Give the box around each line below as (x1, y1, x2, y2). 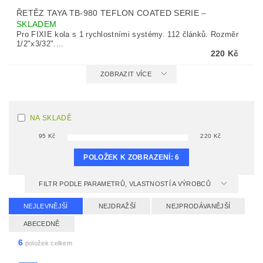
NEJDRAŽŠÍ (98, 203, 136, 210)
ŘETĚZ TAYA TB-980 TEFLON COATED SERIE (16, 8, 202, 18)
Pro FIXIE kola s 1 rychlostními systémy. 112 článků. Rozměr (16, 30, 239, 39)
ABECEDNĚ (23, 220, 60, 227)
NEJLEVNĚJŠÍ (23, 203, 68, 210)
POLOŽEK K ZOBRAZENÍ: (83, 153, 176, 161)
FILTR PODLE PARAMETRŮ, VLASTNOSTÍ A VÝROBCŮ (39, 180, 213, 187)
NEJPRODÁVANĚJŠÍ (166, 203, 231, 210)
